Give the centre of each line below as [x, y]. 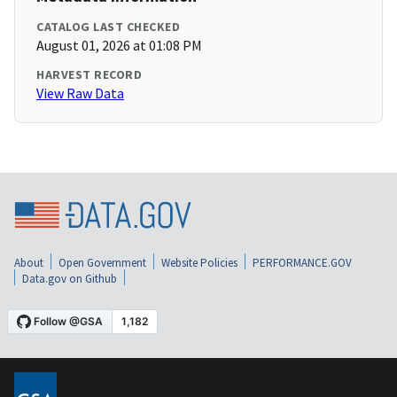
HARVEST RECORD [89, 75]
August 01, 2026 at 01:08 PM [119, 46]
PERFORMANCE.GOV [302, 262]
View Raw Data [80, 93]
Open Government [102, 262]
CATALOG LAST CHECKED [108, 27]
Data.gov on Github [70, 278]
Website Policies [199, 262]
